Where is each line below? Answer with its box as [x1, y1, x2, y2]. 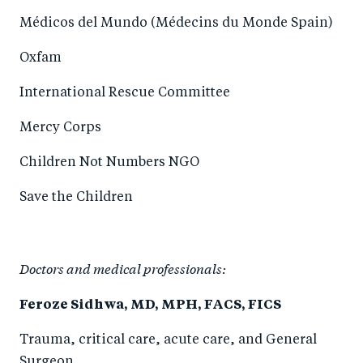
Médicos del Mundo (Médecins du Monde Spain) [19, 17, 333, 30]
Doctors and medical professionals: [19, 258, 226, 277]
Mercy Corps [19, 122, 101, 135]
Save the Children [19, 191, 133, 204]
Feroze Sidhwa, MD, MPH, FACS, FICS [19, 299, 281, 312]
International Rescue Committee [19, 87, 230, 100]
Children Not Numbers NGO [19, 156, 199, 169]
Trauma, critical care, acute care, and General [19, 334, 317, 347]
